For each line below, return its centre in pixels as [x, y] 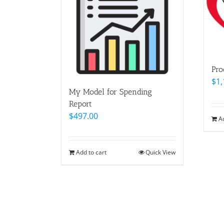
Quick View [160, 152]
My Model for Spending [110, 91]
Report [80, 103]
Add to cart [91, 152]
